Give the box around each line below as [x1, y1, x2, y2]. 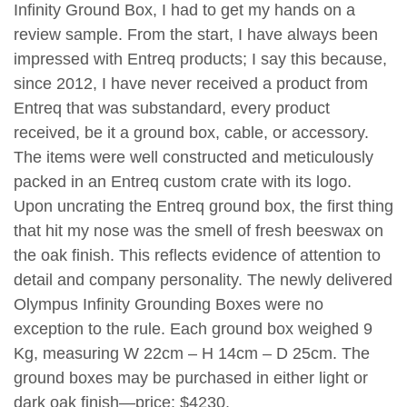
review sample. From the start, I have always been [14, 25, 378, 44]
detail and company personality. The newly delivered [14, 270, 392, 289]
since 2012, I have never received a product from [14, 74, 368, 93]
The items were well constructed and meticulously [14, 147, 373, 166]
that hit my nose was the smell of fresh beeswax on [14, 221, 383, 240]
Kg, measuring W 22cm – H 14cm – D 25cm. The [14, 343, 370, 362]
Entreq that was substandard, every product [14, 98, 330, 117]
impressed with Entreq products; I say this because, [14, 49, 387, 68]
